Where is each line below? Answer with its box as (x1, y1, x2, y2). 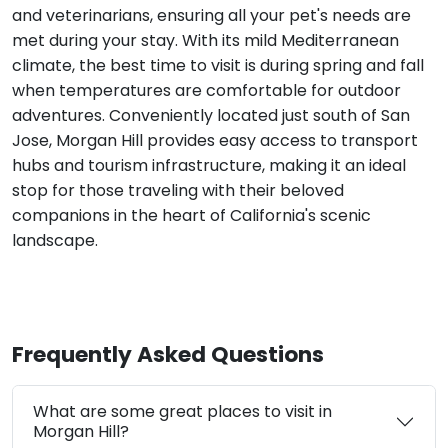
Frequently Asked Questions (12, 338, 324, 370)
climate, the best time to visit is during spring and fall (12, 53, 424, 77)
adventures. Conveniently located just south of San (12, 103, 410, 127)
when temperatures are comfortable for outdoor (12, 78, 401, 102)
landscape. (12, 228, 98, 252)
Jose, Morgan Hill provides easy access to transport (12, 128, 418, 152)
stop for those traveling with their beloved (12, 178, 344, 202)
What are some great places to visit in (33, 399, 332, 423)
